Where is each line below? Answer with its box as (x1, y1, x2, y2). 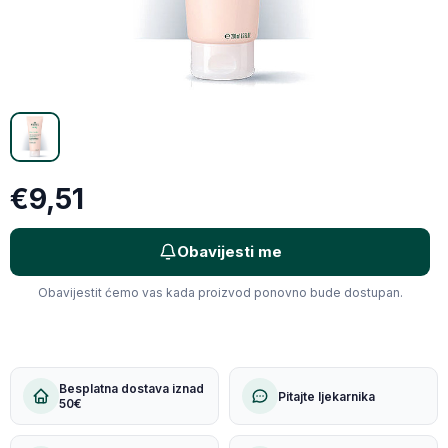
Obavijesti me (176, 242, 282, 261)
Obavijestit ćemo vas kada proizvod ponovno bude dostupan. (37, 285, 403, 300)
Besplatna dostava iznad (59, 381, 204, 396)
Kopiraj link (245, 50, 319, 68)
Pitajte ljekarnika (278, 388, 375, 404)
